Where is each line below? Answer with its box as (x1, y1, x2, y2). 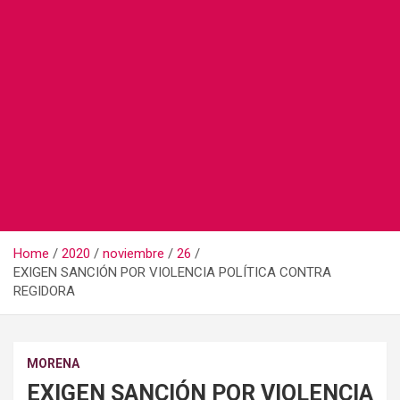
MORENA (27, 355, 79, 371)
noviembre (103, 245, 164, 262)
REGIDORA (13, 282, 75, 299)
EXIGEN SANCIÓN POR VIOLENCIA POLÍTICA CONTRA (13, 263, 331, 280)
